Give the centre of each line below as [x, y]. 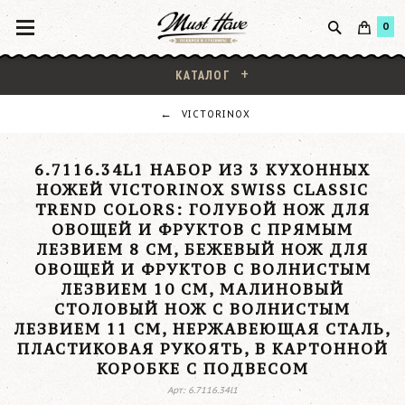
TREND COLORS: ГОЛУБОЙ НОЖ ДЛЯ [202, 210]
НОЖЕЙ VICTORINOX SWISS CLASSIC [202, 190]
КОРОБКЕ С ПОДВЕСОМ [202, 369]
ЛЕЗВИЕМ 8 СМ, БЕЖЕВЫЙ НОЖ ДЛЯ [202, 250]
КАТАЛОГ [202, 75]
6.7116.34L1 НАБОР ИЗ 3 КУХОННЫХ [202, 170]
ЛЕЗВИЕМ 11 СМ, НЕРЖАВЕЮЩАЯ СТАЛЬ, [202, 329]
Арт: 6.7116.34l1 [202, 390]
